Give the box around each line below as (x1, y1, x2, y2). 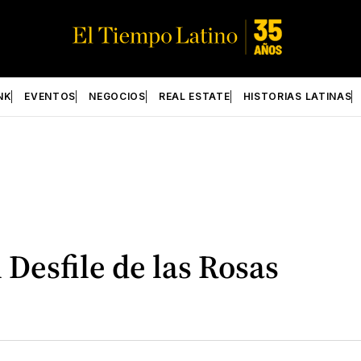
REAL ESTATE (158, 90, 230, 102)
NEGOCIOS (89, 90, 146, 102)
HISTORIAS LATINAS (243, 90, 352, 102)
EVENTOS (24, 90, 77, 102)
